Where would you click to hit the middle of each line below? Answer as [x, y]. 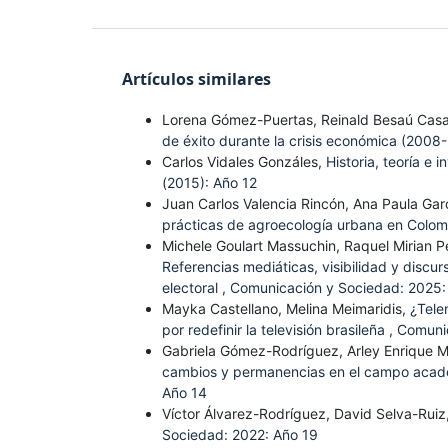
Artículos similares [196, 79]
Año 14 [184, 393]
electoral [192, 288]
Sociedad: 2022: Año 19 [240, 435]
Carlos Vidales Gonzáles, [244, 162]
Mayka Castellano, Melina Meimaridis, [286, 309]
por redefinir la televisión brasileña [275, 330]
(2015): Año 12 [209, 183]
